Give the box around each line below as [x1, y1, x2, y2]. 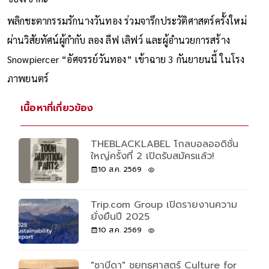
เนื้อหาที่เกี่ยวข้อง [20, 100, 94, 115]
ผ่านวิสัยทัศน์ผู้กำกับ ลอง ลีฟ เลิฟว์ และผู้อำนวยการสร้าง [7, 33, 231, 46]
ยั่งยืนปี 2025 [90, 209, 150, 224]
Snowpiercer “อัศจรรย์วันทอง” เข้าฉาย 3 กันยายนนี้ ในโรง [7, 52, 245, 65]
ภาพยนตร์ [7, 71, 49, 85]
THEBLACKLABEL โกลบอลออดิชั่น [90, 136, 238, 151]
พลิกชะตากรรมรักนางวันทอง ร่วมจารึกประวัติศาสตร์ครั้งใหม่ [7, 14, 247, 27]
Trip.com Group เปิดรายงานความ [90, 197, 237, 212]
